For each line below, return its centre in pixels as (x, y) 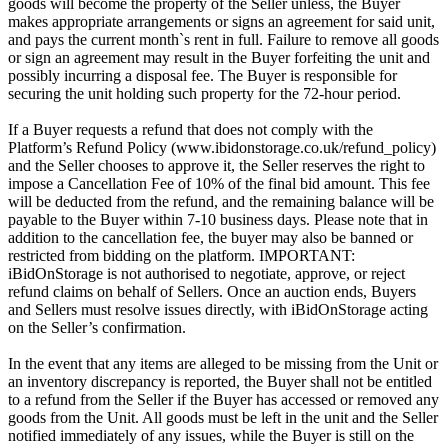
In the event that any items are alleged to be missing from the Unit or (223, 364)
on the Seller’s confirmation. (97, 328)
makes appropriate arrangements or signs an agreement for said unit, (221, 22)
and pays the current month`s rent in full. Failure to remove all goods (223, 40)
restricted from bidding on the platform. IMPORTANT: (181, 256)
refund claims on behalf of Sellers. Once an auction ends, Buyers (212, 292)
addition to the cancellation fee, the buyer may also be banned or (210, 238)
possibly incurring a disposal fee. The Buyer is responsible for (202, 76)
